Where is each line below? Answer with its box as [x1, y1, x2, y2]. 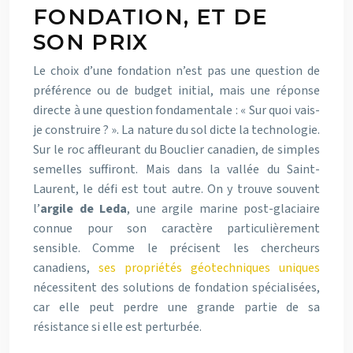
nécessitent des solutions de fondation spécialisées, [33, 278, 320, 296]
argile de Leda [40, 199, 127, 217]
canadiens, [33, 258, 98, 277]
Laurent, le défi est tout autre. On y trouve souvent [33, 180, 320, 198]
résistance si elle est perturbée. [33, 318, 202, 336]
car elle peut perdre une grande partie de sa [33, 298, 320, 316]
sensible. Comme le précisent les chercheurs [33, 239, 320, 257]
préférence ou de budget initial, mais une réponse [33, 81, 320, 99]
